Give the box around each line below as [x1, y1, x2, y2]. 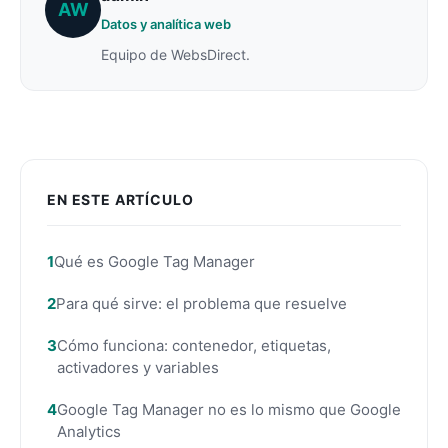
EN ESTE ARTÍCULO [47, 190, 194, 208]
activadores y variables [57, 357, 219, 377]
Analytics [57, 421, 121, 441]
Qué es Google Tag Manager [54, 251, 255, 271]
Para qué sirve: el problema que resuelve [56, 293, 347, 313]
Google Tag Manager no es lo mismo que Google [57, 399, 401, 419]
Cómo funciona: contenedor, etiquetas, [57, 335, 331, 355]
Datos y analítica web [101, 15, 231, 32]
